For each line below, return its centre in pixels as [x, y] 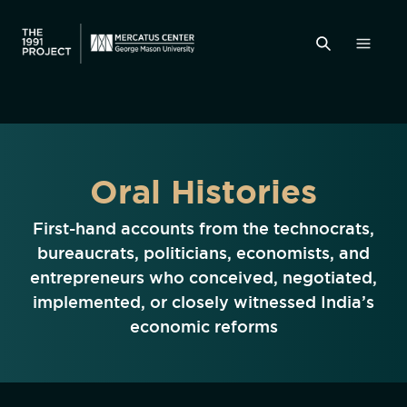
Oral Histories [203, 191]
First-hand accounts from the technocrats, [203, 228]
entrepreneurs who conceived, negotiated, [203, 277]
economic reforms [203, 326]
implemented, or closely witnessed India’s [203, 302]
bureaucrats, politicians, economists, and [203, 253]
